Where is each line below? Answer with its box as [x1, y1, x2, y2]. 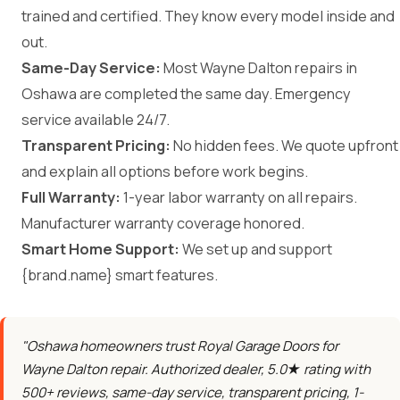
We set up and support [179, 239, 332, 259]
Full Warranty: [21, 187, 121, 207]
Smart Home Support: [21, 239, 179, 259]
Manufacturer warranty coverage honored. [21, 213, 304, 233]
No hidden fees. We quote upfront [171, 136, 398, 155]
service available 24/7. [21, 110, 170, 129]
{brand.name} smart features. [21, 265, 218, 285]
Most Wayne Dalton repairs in [161, 58, 357, 78]
